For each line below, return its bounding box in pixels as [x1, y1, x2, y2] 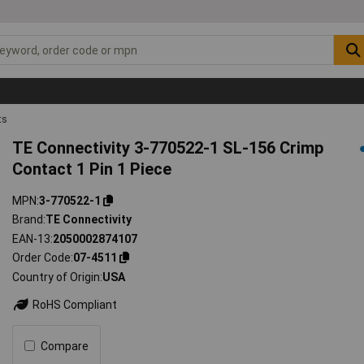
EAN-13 [12, 232, 51, 245]
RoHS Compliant [30, 297, 118, 311]
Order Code [12, 251, 71, 265]
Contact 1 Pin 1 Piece [12, 158, 172, 179]
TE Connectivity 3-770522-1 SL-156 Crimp [12, 137, 324, 158]
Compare [41, 339, 89, 353]
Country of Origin [12, 270, 101, 284]
